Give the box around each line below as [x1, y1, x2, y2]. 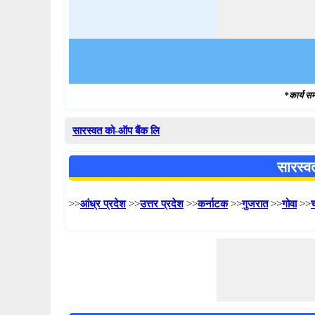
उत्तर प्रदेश [140, 198, 184, 210]
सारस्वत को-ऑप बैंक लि [72, 125, 160, 136]
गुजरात [242, 198, 268, 210]
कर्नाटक [198, 198, 228, 210]
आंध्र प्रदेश [80, 198, 126, 210]
